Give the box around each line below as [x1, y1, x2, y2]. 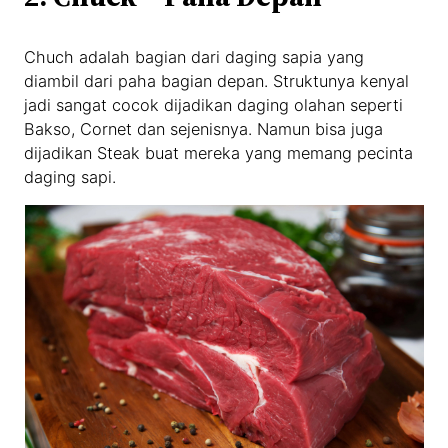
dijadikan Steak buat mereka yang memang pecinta [24, 142, 414, 163]
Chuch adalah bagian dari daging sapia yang [24, 46, 365, 67]
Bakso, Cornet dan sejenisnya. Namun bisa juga [24, 118, 384, 139]
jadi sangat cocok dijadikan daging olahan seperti [24, 94, 404, 115]
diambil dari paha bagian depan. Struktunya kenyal [24, 70, 410, 91]
